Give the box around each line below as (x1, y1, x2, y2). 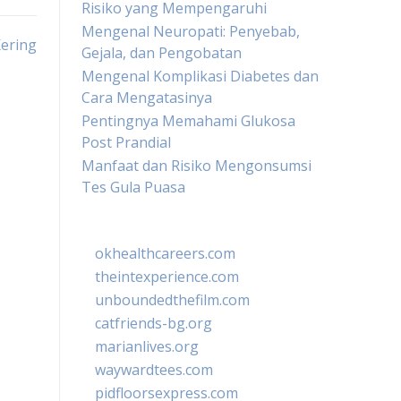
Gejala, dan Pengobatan (81, 43, 242, 63)
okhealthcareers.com (95, 243, 235, 263)
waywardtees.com (95, 360, 213, 380)
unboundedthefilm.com (95, 290, 250, 310)
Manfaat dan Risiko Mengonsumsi (81, 156, 311, 175)
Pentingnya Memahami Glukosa (81, 111, 295, 131)
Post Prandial (81, 132, 171, 152)
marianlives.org (95, 337, 199, 356)
